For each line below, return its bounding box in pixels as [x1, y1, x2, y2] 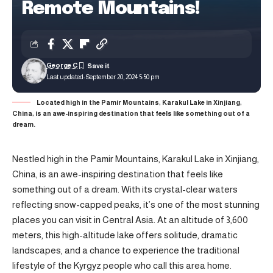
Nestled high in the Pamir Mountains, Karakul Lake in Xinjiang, [12, 154, 259, 164]
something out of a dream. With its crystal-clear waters [12, 184, 238, 194]
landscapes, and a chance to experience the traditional [12, 245, 239, 255]
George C [46, 62, 78, 69]
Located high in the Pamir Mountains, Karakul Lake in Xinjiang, [37, 99, 242, 106]
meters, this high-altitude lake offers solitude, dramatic [12, 230, 238, 240]
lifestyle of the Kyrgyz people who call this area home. [12, 260, 232, 271]
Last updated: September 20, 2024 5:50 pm [46, 73, 160, 80]
